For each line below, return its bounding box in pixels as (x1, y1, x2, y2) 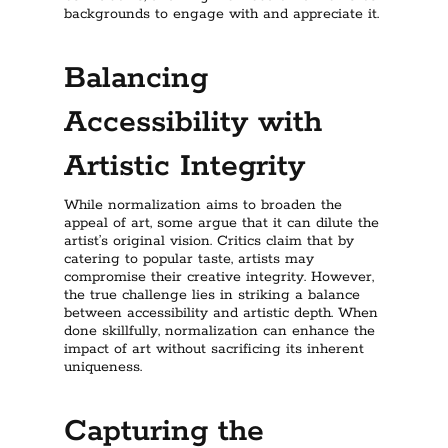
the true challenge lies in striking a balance (64, 286, 360, 304)
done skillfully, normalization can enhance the (64, 322, 375, 340)
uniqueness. (64, 358, 142, 376)
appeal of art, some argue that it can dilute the (64, 214, 379, 232)
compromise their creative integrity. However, (64, 268, 374, 286)
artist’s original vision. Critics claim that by (64, 232, 354, 250)
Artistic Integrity (64, 147, 305, 186)
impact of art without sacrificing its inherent (64, 340, 364, 358)
